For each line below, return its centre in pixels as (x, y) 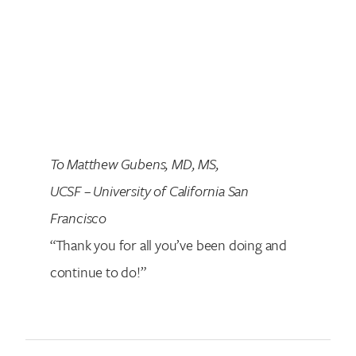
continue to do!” (98, 272)
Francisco (78, 218)
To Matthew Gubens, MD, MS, (134, 164)
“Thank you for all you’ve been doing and (168, 245)
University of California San (170, 191)
